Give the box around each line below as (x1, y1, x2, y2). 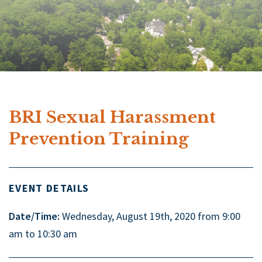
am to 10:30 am (9, 227, 77, 241)
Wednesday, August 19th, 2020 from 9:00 (60, 209, 240, 223)
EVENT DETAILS (9, 181, 89, 195)
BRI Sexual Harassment (9, 107, 216, 128)
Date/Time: (9, 209, 60, 223)
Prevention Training (9, 129, 189, 150)
